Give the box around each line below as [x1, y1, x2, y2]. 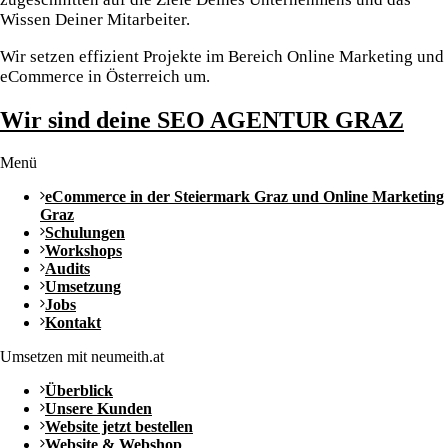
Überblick [45, 382, 113, 400]
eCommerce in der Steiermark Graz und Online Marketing [45, 188, 444, 206]
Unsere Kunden [45, 400, 152, 418]
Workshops [45, 242, 122, 260]
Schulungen [45, 224, 125, 242]
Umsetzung [45, 278, 121, 296]
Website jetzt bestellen [45, 418, 193, 436]
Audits [45, 260, 90, 278]
